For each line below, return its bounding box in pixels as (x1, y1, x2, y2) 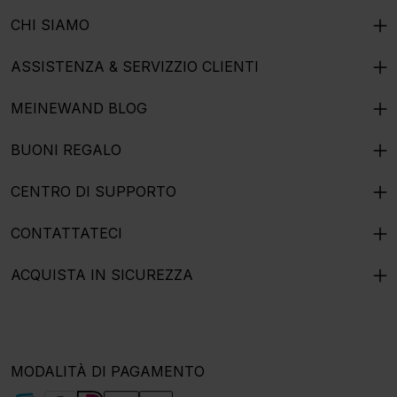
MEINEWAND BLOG (11, 99, 147, 117)
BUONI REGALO (11, 141, 121, 159)
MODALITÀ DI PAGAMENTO (11, 362, 205, 380)
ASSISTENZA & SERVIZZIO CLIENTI (11, 58, 259, 75)
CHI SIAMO (11, 16, 90, 34)
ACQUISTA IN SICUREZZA (11, 266, 193, 284)
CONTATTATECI (11, 224, 122, 242)
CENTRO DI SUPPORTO (11, 183, 176, 200)
